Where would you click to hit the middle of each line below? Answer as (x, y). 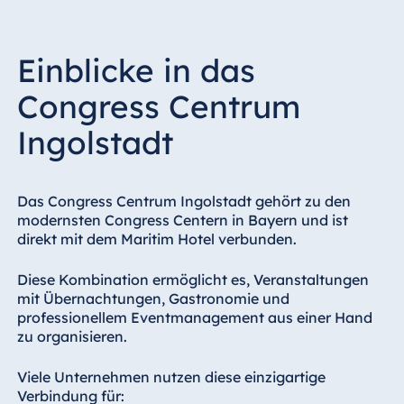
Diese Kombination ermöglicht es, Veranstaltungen (193, 279)
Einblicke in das (136, 70)
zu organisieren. (72, 336)
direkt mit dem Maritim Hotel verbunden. (156, 239)
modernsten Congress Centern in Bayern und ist (182, 220)
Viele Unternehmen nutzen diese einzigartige (171, 376)
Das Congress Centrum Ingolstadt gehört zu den (184, 201)
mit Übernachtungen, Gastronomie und (153, 298)
